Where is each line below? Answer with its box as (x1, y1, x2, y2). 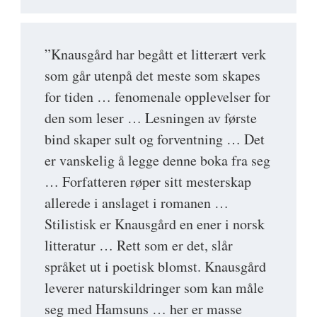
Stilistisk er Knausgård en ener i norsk (45, 214, 265, 234)
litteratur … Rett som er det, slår (45, 236, 233, 255)
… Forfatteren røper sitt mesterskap (45, 172, 251, 192)
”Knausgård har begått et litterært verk (45, 45, 266, 64)
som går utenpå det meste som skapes (45, 66, 260, 86)
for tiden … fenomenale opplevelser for (45, 87, 270, 107)
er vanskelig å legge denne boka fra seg (45, 151, 270, 171)
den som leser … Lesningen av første (45, 108, 257, 128)
